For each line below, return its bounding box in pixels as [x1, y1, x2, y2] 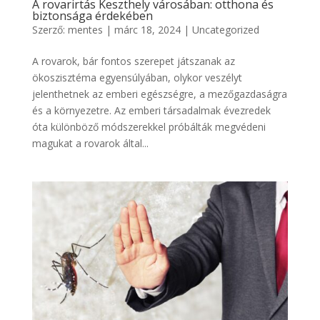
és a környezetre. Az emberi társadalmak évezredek [31, 104, 271, 118]
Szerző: [31, 23, 68, 37]
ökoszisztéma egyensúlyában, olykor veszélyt [31, 71, 242, 85]
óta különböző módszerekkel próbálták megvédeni [31, 120, 266, 134]
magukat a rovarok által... [31, 136, 149, 151]
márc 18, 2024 [114, 23, 181, 37]
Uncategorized [191, 23, 259, 37]
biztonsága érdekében [31, 8, 153, 24]
